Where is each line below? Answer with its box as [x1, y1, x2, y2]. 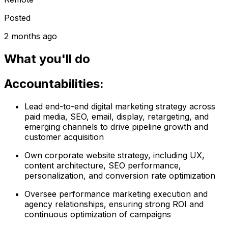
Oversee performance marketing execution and [24, 188, 208, 199]
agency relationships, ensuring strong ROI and [24, 198, 204, 209]
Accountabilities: [4, 76, 104, 91]
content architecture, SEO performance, [24, 160, 181, 170]
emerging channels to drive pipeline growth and [24, 121, 208, 132]
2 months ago [4, 31, 57, 41]
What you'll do [4, 51, 90, 66]
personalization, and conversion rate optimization [24, 170, 215, 181]
